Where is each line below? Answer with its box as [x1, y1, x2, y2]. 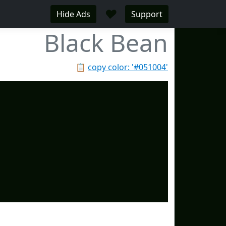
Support [131, 9, 162, 20]
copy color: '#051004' [88, 62, 168, 73]
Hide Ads [56, 9, 90, 20]
